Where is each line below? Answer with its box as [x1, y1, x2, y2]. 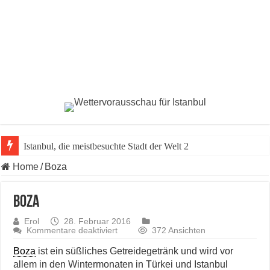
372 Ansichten [152, 226, 206, 236]
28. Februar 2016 [64, 217, 131, 227]
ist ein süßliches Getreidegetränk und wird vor [36, 246, 234, 257]
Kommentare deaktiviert [27, 226, 118, 236]
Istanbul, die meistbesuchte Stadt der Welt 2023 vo [24, 141, 216, 152]
